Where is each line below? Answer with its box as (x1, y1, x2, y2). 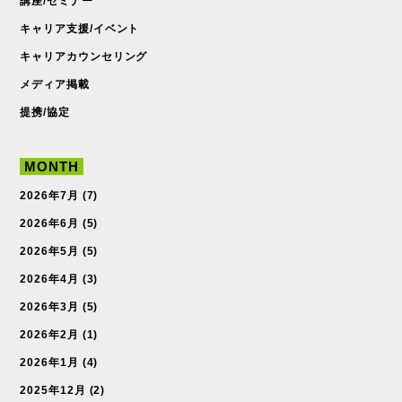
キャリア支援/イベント (20, 22, 140, 35)
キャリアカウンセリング (20, 49, 148, 63)
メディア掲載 (20, 77, 90, 91)
